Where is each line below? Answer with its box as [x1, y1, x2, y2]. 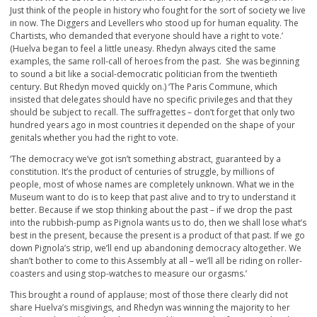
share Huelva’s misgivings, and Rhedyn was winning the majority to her [10, 301, 290, 314]
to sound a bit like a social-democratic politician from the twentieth [10, 68, 277, 81]
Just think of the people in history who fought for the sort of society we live [10, 4, 306, 17]
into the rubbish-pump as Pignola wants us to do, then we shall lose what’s [10, 217, 306, 229]
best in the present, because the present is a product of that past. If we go [10, 229, 305, 242]
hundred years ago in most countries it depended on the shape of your [10, 119, 295, 132]
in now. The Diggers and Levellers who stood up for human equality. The [10, 17, 299, 30]
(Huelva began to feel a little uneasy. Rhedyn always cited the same [10, 42, 276, 55]
